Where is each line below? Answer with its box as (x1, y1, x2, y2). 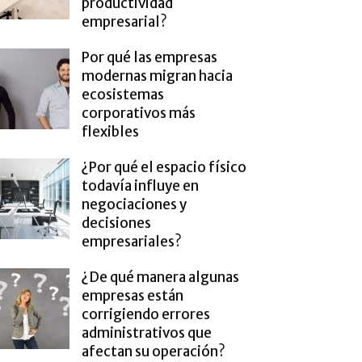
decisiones (82, 214, 151, 232)
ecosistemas (82, 86, 164, 103)
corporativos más (82, 104, 196, 122)
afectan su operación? (82, 343, 225, 360)
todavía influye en (82, 177, 199, 195)
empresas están (82, 287, 183, 305)
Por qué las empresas (82, 48, 217, 66)
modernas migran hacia (82, 67, 233, 85)
